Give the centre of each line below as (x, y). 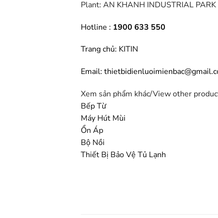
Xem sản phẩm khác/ (117, 94)
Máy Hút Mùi (103, 118)
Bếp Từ (94, 106)
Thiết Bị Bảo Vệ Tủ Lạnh (124, 155)
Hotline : (97, 27)
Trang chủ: (100, 49)
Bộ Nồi (93, 143)
